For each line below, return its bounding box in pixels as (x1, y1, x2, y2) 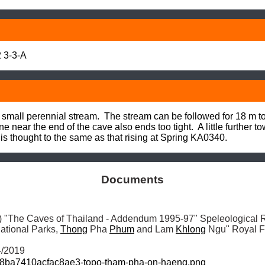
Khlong (176, 224, 206, 234)
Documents (101, 173, 164, 186)
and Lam (134, 224, 176, 234)
